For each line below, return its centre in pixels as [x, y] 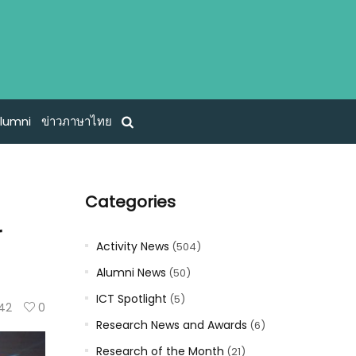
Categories [130, 202]
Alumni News [131, 273]
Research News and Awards [171, 325]
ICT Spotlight [131, 299]
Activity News [132, 246]
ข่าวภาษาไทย [76, 122]
